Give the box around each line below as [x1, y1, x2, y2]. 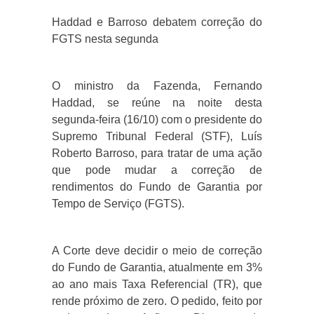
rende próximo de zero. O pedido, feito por [52, 295, 262, 308]
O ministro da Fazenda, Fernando [52, 80, 262, 93]
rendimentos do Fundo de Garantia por [52, 181, 262, 193]
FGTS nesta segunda [52, 33, 158, 46]
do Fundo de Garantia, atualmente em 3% [52, 261, 262, 274]
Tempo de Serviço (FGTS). [52, 198, 184, 210]
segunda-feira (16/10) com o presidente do [52, 114, 262, 126]
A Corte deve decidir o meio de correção [52, 245, 262, 257]
